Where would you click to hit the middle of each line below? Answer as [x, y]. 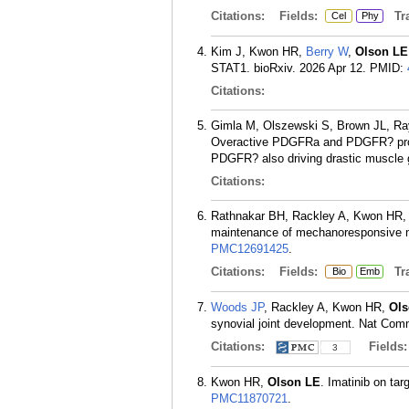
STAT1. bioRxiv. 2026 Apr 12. [288, 68]
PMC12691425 [250, 249]
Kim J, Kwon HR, [258, 52]
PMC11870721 [249, 399]
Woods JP [237, 307]
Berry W [327, 52]
